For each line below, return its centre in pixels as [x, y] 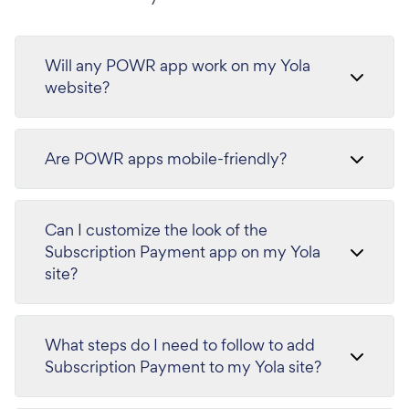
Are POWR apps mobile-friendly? [166, 158]
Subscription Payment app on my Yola [183, 251]
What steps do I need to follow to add [180, 344]
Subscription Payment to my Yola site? [183, 366]
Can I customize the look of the [156, 229]
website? [77, 87]
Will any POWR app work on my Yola [178, 65]
